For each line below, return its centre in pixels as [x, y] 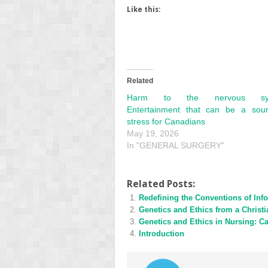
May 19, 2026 [153, 134]
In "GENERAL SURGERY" [176, 146]
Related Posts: [161, 184]
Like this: [144, 10]
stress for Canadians [166, 122]
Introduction [162, 234]
